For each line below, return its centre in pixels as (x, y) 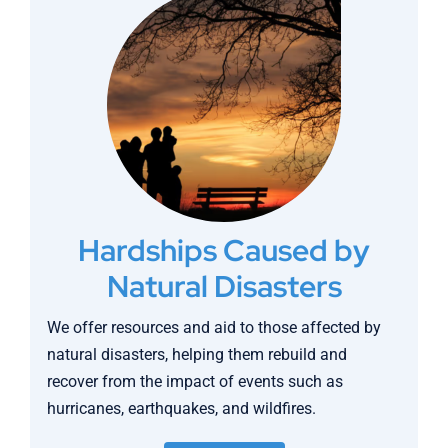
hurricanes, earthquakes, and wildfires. (182, 409)
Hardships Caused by (224, 250)
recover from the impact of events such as (195, 382)
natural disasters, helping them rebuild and (197, 355)
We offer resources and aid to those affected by (214, 328)
